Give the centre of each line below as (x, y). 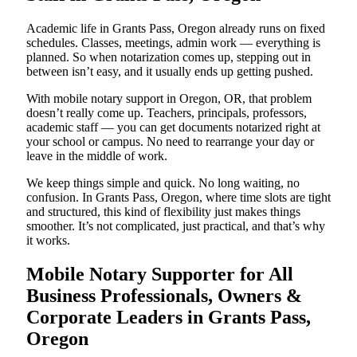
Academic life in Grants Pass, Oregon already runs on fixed (176, 29)
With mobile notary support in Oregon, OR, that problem (169, 99)
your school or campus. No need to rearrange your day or (170, 142)
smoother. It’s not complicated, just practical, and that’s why (176, 226)
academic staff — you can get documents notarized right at (173, 127)
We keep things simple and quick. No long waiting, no (163, 183)
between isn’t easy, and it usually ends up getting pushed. (170, 72)
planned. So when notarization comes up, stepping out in (169, 57)
